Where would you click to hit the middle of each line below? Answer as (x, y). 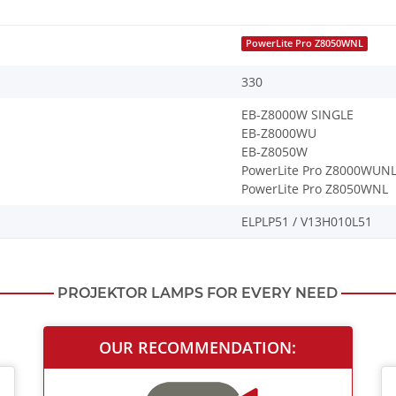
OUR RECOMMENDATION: (198, 348)
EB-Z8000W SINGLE (297, 115)
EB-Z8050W (274, 152)
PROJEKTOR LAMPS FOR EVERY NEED (198, 293)
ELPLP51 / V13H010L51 (307, 222)
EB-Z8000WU (279, 133)
